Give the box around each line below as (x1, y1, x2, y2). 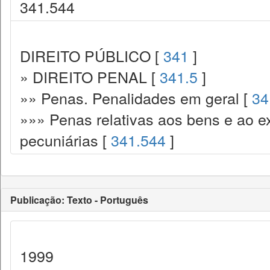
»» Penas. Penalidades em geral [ (20, 87, 252, 108)
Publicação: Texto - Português (10, 193, 148, 207)
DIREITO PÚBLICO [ (20, 45, 163, 66)
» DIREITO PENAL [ (20, 66, 160, 87)
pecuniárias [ (20, 129, 111, 151)
